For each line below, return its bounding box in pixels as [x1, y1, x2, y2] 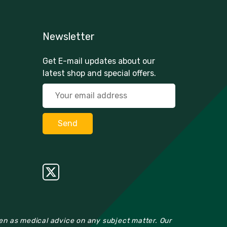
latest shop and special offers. [42, 68, 156, 78]
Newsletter [42, 30, 95, 43]
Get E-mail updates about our [42, 56, 155, 66]
